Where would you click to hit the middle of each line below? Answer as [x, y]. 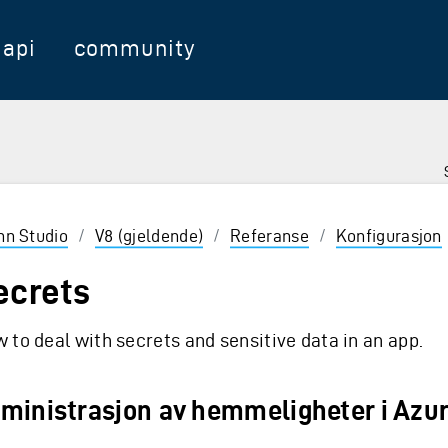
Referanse [269, 235]
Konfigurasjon [388, 235]
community [134, 48]
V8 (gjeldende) [149, 235]
